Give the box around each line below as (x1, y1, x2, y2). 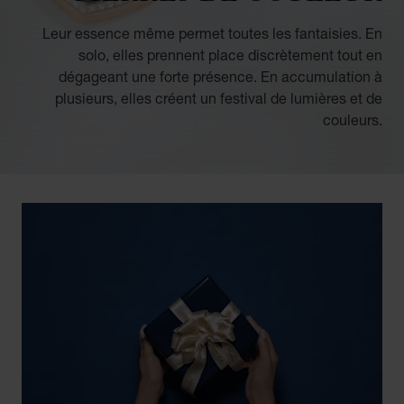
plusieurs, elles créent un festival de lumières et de (55, 88, 382, 106)
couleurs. (323, 110, 382, 128)
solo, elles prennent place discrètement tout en (78, 45, 382, 63)
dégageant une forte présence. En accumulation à (59, 67, 382, 85)
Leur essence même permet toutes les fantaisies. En (42, 23, 382, 41)
